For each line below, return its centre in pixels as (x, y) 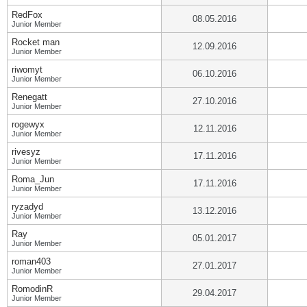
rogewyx (28, 124)
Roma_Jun (33, 179)
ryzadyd (27, 207)
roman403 (31, 261)
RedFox (27, 15)
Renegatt (29, 97)
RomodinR (32, 289)
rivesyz (26, 152)
